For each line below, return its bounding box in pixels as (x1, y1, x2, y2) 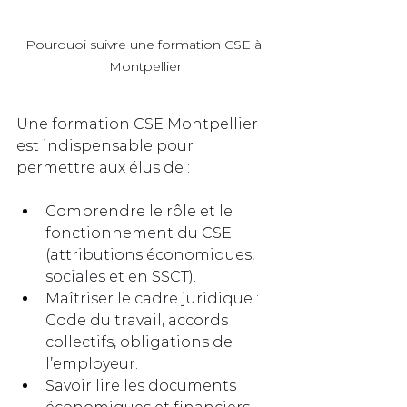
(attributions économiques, (45, 245, 258, 263)
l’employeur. (45, 354, 138, 372)
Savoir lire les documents (45, 376, 240, 394)
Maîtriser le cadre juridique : (45, 289, 263, 307)
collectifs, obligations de (45, 333, 236, 351)
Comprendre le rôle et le (45, 202, 236, 220)
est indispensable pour (16, 136, 197, 154)
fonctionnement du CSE (45, 223, 235, 242)
